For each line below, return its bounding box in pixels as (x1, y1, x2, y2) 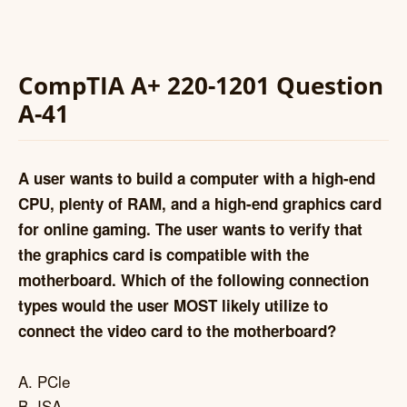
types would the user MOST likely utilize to (18, 294, 328, 317)
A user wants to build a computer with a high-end (18, 167, 375, 190)
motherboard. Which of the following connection (18, 269, 369, 292)
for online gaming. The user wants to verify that (18, 218, 362, 241)
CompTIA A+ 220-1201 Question (18, 69, 383, 101)
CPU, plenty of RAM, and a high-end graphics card (18, 193, 382, 215)
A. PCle (18, 369, 70, 392)
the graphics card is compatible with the (18, 243, 309, 266)
